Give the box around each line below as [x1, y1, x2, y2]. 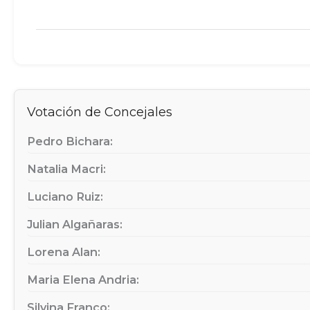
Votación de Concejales [27, 104, 172, 120]
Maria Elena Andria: [27, 272, 139, 286]
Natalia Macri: [27, 161, 106, 176]
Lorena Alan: [27, 244, 100, 259]
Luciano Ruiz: [27, 189, 103, 203]
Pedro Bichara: [27, 134, 113, 148]
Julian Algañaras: [27, 217, 122, 231]
